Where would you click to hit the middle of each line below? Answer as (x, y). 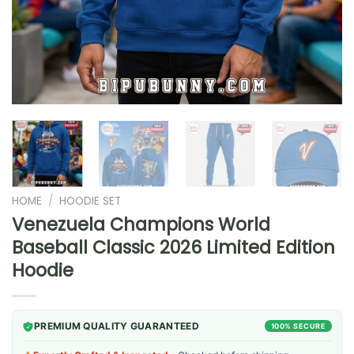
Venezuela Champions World (141, 224)
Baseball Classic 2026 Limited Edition (173, 247)
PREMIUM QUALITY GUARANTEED (117, 326)
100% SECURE (298, 326)
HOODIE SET (90, 201)
